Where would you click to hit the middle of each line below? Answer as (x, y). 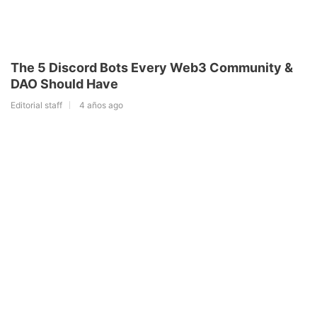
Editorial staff (36, 105)
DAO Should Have (64, 84)
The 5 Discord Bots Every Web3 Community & (152, 68)
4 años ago (101, 105)
